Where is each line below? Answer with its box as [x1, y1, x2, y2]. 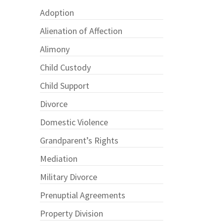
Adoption [39, 7, 74, 19]
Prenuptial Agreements [39, 189, 125, 201]
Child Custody [39, 62, 91, 74]
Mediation [39, 153, 77, 165]
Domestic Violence [39, 116, 108, 128]
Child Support [39, 80, 89, 92]
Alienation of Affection [39, 25, 122, 37]
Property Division [39, 208, 103, 220]
